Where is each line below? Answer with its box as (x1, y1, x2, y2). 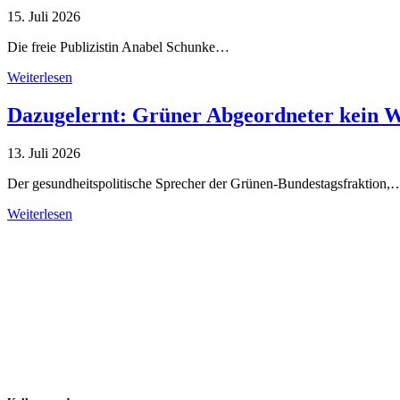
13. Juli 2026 (7, 146, 80, 162)
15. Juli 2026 (7, 9, 80, 25)
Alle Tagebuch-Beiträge (7, 222, 142, 238)
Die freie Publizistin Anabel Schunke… (7, 39, 229, 55)
